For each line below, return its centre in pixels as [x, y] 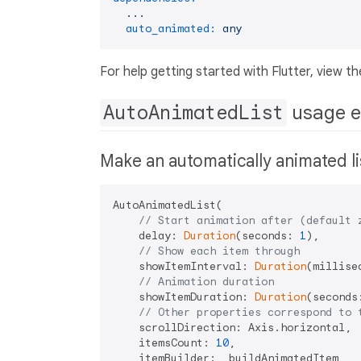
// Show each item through [219, 251]
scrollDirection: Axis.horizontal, [232, 328]
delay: [148, 236]
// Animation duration [206, 282]
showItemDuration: [184, 297]
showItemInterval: [184, 267]
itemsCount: [164, 343]
